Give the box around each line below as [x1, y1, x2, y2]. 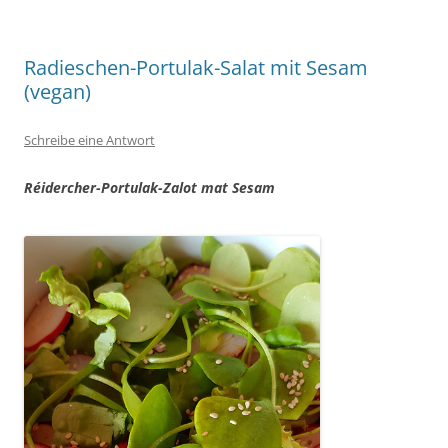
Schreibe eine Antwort [24, 131, 155, 149]
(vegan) [24, 78, 91, 105]
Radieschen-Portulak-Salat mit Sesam [24, 54, 368, 81]
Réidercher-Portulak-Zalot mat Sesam [24, 178, 275, 197]
